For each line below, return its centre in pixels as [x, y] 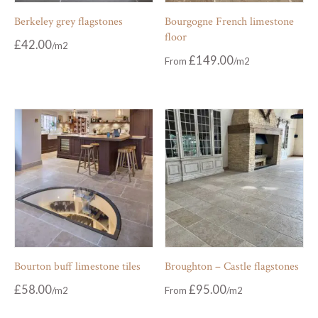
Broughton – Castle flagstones [232, 266]
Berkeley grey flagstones [68, 22]
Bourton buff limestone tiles [77, 266]
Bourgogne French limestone [230, 22]
